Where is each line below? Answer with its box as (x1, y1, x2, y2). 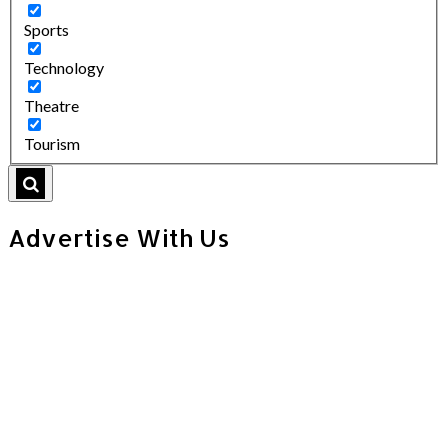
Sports (24, 19, 69, 39)
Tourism (24, 133, 80, 153)
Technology (24, 57, 104, 77)
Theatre (24, 95, 79, 115)
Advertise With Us (8, 221, 230, 253)
